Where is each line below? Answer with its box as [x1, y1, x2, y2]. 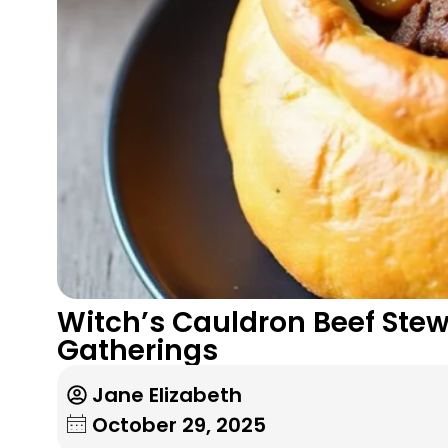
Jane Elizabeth [92, 380, 242, 409]
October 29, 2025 [92, 410, 266, 439]
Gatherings [57, 330, 218, 370]
